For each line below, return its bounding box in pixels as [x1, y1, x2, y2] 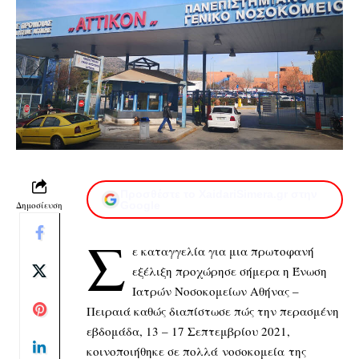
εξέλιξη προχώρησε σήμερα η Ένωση [131, 262, 327, 279]
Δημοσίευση [16, 198, 63, 211]
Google [120, 198, 160, 212]
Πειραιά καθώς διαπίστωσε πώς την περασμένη [87, 302, 339, 319]
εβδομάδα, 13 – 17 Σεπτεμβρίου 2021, [87, 322, 290, 339]
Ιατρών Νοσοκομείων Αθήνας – [131, 282, 299, 299]
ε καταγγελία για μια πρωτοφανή [131, 242, 314, 259]
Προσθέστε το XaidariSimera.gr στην [120, 187, 317, 200]
